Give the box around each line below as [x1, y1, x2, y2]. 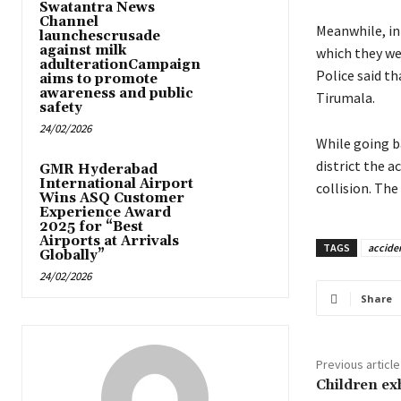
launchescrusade [39, 28, 160, 46]
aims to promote [39, 71, 158, 89]
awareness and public [39, 85, 193, 103]
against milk [39, 42, 126, 60]
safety [39, 99, 82, 117]
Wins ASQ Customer [39, 190, 184, 208]
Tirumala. [315, 89, 375, 107]
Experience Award [39, 204, 171, 222]
